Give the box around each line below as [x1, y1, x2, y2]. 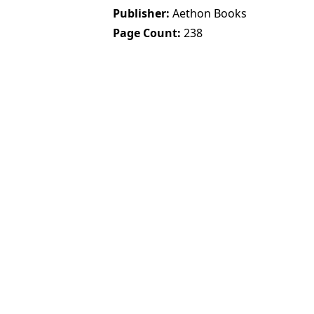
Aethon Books [172, 5, 247, 21]
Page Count [113, 25, 178, 41]
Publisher [113, 5, 167, 21]
